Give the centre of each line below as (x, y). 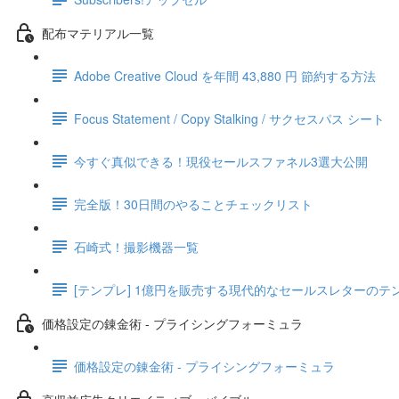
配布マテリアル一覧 (98, 33)
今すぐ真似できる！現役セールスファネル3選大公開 (221, 161)
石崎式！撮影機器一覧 (136, 246)
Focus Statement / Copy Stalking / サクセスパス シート (229, 118)
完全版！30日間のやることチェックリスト (193, 204)
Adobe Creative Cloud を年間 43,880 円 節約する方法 (225, 75)
